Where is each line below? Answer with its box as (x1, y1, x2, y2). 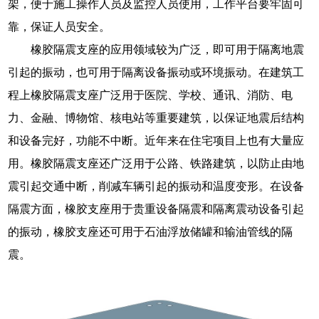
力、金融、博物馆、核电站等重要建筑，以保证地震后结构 (8, 111, 305, 124)
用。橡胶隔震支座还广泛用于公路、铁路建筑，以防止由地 (8, 157, 305, 169)
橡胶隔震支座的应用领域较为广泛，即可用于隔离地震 (31, 43, 305, 56)
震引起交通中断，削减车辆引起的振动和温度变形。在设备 (8, 179, 305, 192)
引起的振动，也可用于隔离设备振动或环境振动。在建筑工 (8, 66, 305, 78)
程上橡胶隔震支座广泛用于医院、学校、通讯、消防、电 (8, 88, 293, 101)
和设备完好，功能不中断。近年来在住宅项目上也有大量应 (8, 134, 305, 147)
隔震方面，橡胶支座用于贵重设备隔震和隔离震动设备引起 (8, 202, 305, 215)
